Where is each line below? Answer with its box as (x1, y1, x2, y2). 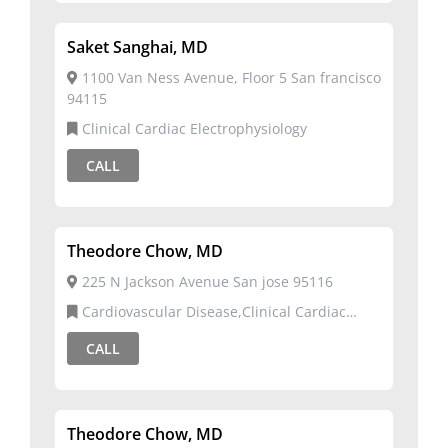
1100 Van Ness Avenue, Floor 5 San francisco (78, 68, 381, 87)
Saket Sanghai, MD (67, 36, 208, 58)
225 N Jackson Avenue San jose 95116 (78, 272, 333, 291)
